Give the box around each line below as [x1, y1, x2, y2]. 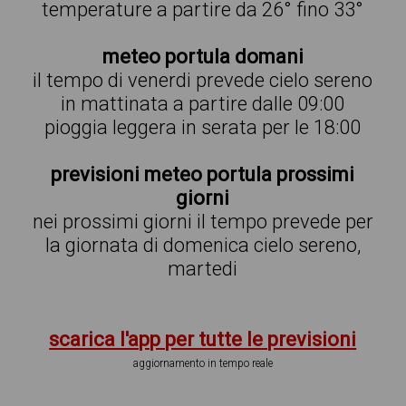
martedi [168, 257, 238, 280]
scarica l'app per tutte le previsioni [49, 328, 357, 351]
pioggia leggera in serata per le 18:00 [44, 116, 362, 139]
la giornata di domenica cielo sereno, [44, 234, 361, 256]
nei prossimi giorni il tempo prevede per [32, 210, 373, 233]
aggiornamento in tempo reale [132, 357, 273, 370]
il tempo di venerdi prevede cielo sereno [33, 69, 373, 92]
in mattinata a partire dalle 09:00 [61, 92, 345, 115]
